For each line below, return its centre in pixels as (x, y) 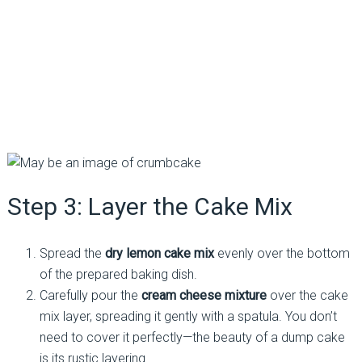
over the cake (307, 295)
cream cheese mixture (204, 295)
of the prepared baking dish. (118, 274)
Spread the (72, 253)
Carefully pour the (90, 295)
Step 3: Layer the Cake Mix (149, 206)
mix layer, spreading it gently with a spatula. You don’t (188, 316)
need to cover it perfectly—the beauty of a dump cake (192, 337)
